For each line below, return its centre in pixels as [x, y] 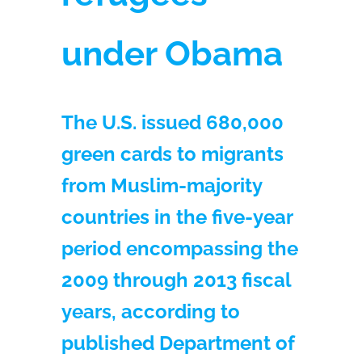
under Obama [173, 54]
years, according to [151, 311]
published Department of [178, 343]
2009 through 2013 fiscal [177, 280]
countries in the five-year [177, 217]
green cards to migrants [173, 154]
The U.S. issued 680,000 [173, 122]
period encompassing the [180, 248]
